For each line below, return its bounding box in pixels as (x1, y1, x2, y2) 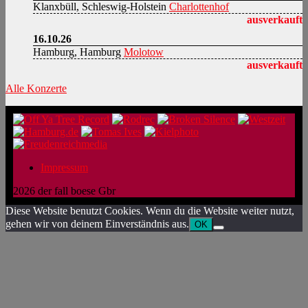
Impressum (41, 161, 88, 173)
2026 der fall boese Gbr (13, 184, 115, 197)
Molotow (124, 45, 164, 58)
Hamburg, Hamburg (33, 45, 121, 58)
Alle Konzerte (5, 82, 67, 94)
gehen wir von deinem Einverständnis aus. (5, 217, 189, 230)
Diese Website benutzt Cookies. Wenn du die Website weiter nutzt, (5, 204, 294, 217)
